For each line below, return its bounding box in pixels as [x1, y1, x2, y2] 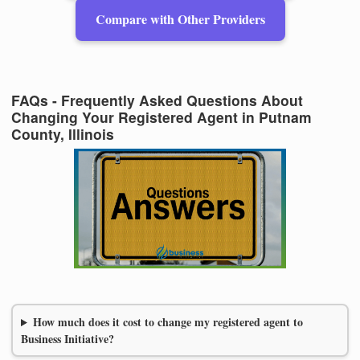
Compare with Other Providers [95, 10, 265, 29]
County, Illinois [11, 123, 114, 144]
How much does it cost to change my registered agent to [32, 313, 303, 331]
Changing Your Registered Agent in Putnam [11, 106, 312, 127]
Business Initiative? [21, 330, 114, 348]
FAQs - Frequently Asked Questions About [11, 89, 303, 110]
